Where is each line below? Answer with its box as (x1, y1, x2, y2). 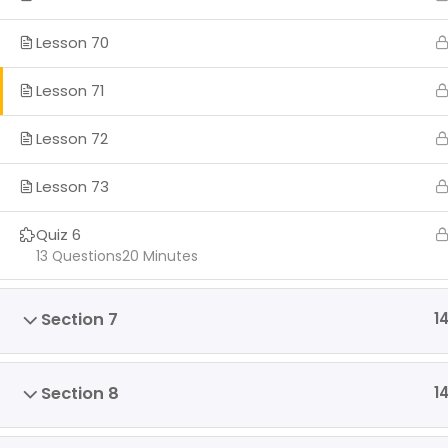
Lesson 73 (36, 176, 109, 197)
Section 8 (41, 382, 119, 405)
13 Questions (36, 246, 122, 266)
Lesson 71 (36, 80, 105, 101)
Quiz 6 (36, 224, 81, 245)
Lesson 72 (36, 128, 108, 149)
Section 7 (41, 308, 118, 331)
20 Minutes (122, 246, 198, 266)
